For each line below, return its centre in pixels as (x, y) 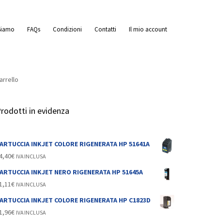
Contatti (105, 29)
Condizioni (67, 29)
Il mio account (148, 29)
